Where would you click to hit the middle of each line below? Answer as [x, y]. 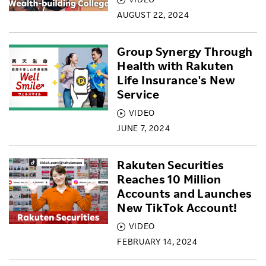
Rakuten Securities [171, 165]
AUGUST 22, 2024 [153, 15]
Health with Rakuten [175, 66]
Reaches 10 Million [169, 179]
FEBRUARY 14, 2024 [157, 241]
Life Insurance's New [176, 80]
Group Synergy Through [185, 51]
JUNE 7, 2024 [144, 128]
